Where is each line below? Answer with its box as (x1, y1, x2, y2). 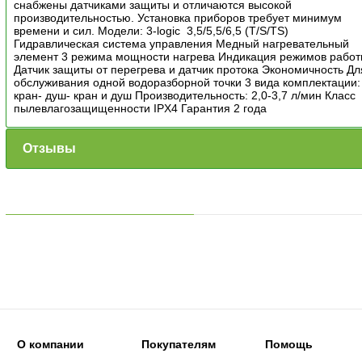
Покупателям (141, 337, 216, 351)
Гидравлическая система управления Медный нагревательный (14, 36, 350, 50)
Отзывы (23, 141, 76, 155)
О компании (16, 337, 84, 351)
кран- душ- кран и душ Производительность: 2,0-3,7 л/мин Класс (14, 88, 356, 102)
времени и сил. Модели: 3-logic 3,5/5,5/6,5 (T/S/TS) (14, 23, 289, 37)
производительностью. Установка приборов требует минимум (14, 11, 343, 24)
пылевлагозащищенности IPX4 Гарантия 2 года (14, 101, 274, 115)
